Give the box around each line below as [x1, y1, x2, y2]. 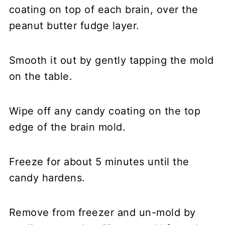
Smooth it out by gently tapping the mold [9, 54, 214, 66]
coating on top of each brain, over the [9, 3, 198, 16]
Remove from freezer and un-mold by [9, 206, 196, 218]
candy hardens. [9, 171, 85, 184]
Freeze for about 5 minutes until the [9, 155, 189, 168]
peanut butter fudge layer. [9, 19, 140, 32]
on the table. [9, 70, 73, 82]
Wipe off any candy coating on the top [9, 104, 201, 117]
